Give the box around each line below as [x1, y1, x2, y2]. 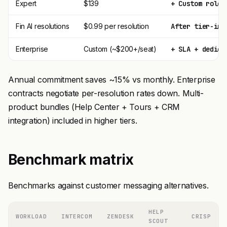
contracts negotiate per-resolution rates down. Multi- [8, 88, 204, 98]
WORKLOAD [16, 213, 47, 220]
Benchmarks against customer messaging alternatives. [8, 180, 209, 191]
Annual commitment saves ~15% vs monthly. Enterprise [8, 74, 215, 85]
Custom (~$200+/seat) [84, 45, 157, 53]
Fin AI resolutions [16, 22, 69, 30]
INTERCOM [61, 213, 93, 220]
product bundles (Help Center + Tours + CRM [8, 102, 180, 112]
